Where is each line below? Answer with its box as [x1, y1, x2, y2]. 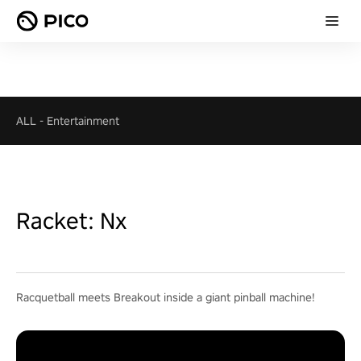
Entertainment [47, 114, 119, 128]
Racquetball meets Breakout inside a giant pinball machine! [16, 290, 315, 305]
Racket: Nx [16, 205, 127, 235]
